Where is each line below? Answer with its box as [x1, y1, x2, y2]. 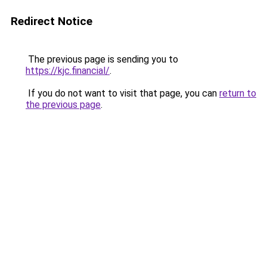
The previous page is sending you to [26, 54, 178, 65]
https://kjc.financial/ [26, 65, 110, 76]
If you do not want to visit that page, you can [26, 88, 219, 99]
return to [219, 88, 256, 99]
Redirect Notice [11, 14, 92, 28]
